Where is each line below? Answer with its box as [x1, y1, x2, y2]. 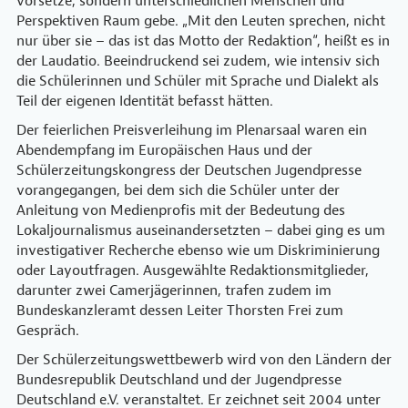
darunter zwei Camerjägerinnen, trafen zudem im [16, 281, 331, 300]
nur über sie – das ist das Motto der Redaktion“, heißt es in [16, 32, 390, 50]
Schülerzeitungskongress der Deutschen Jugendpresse [16, 161, 362, 179]
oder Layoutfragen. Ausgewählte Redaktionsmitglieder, [16, 261, 369, 280]
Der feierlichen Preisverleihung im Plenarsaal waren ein [16, 121, 367, 139]
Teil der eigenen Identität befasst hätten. [16, 92, 277, 110]
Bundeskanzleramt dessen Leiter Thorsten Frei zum [16, 301, 343, 320]
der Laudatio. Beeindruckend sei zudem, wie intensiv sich [16, 52, 380, 70]
